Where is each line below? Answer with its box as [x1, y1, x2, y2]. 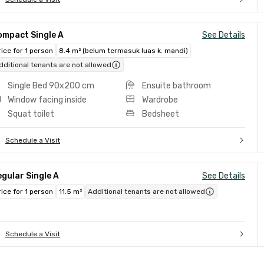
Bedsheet [141, 109, 179, 119]
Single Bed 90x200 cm [8, 81, 94, 91]
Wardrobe [141, 95, 178, 105]
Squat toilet [8, 109, 54, 119]
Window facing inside [8, 95, 87, 105]
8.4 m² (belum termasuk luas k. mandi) [59, 47, 188, 55]
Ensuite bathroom [141, 81, 211, 91]
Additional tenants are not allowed [88, 187, 205, 196]
